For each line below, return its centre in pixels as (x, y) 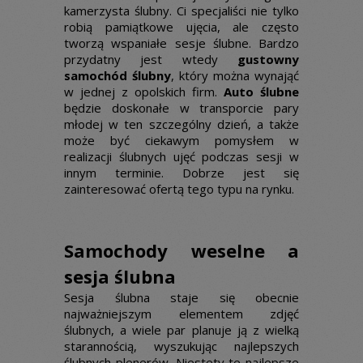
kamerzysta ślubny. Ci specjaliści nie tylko (181, 11)
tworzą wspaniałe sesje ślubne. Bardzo (181, 43)
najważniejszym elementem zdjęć (181, 314)
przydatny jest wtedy (151, 59)
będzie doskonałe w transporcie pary (181, 108)
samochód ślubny (117, 75)
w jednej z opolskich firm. (144, 92)
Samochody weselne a (181, 250)
